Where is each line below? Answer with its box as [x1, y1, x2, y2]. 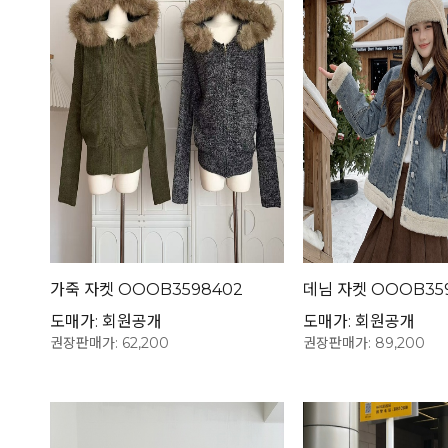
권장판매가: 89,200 [302, 334, 425, 353]
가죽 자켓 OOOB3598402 [50, 280, 243, 300]
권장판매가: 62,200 [50, 334, 169, 353]
